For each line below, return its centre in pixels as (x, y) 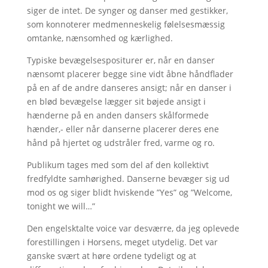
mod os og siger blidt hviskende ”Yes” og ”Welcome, (129, 192)
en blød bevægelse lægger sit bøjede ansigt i (116, 101)
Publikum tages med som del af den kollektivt (118, 165)
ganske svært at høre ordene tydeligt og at (111, 255)
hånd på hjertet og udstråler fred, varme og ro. (121, 142)
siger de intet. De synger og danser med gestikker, (127, 10)
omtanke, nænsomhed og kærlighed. (100, 38)
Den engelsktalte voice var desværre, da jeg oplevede (133, 228)
